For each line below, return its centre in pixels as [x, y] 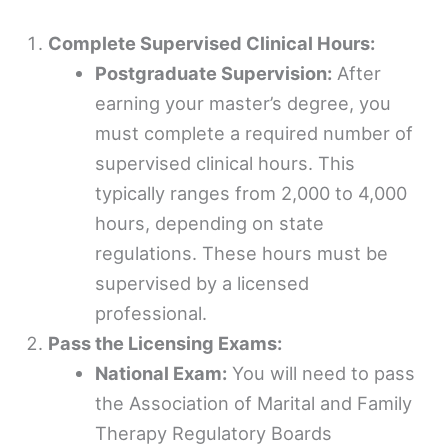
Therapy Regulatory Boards [214, 432]
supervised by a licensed [202, 282]
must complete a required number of [254, 132]
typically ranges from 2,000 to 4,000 [251, 192]
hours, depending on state [210, 222]
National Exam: [161, 372]
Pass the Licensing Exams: [165, 342]
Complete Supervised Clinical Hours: [212, 42]
